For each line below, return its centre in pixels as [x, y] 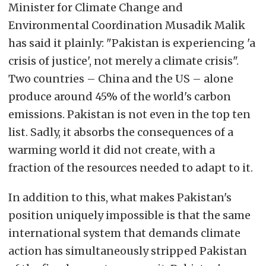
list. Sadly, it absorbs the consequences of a [121, 132]
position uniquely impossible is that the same [129, 215]
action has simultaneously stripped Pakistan [128, 251]
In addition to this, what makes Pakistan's [120, 197]
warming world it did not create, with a [112, 150]
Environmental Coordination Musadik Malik [127, 25]
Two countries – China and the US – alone [121, 78]
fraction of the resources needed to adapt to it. [131, 167]
